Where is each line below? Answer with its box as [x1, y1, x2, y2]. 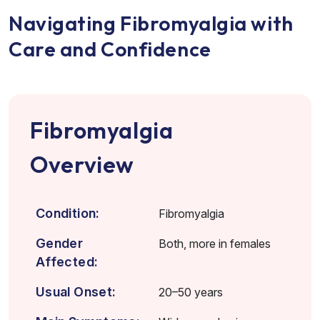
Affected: [36, 254, 99, 269]
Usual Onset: [36, 284, 116, 299]
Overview [30, 149, 135, 179]
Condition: [36, 205, 100, 221]
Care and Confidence [9, 36, 211, 61]
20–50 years [159, 284, 223, 299]
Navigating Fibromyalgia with [9, 10, 294, 36]
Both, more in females [159, 236, 271, 251]
